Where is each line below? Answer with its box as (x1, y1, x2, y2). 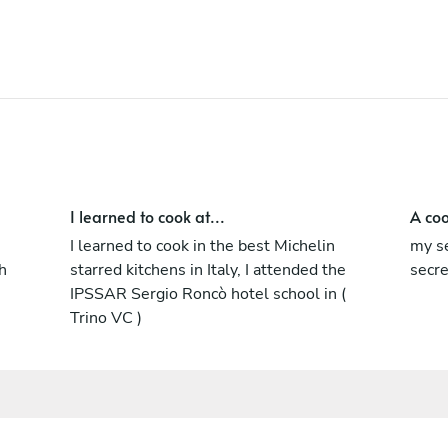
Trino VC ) (69, 306, 142, 329)
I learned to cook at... (69, 204, 225, 227)
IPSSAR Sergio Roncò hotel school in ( (69, 282, 346, 305)
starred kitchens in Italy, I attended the (69, 258, 346, 281)
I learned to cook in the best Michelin (69, 234, 335, 257)
